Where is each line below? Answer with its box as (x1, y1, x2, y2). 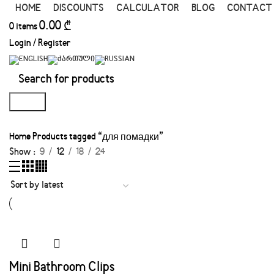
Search (14, 97, 41, 107)
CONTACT (227, 3, 272, 14)
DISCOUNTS (53, 3, 104, 14)
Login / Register (9, 39, 71, 49)
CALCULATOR (116, 3, 179, 14)
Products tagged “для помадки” (32, 132, 163, 143)
